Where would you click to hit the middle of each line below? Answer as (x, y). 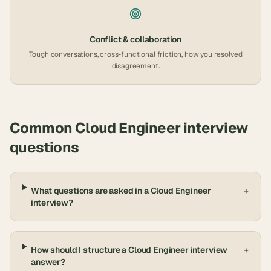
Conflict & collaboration (135, 39)
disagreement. (135, 66)
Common (42, 128)
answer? (48, 262)
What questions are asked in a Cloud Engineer (121, 191)
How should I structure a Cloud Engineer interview (129, 250)
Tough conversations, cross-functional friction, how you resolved (135, 54)
